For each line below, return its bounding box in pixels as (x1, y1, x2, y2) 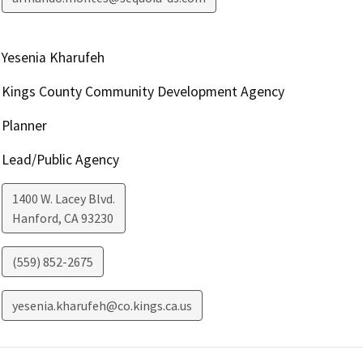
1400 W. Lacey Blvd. (11, 190, 115, 207)
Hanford (11, 210, 58, 227)
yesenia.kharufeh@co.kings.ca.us (11, 297, 192, 314)
